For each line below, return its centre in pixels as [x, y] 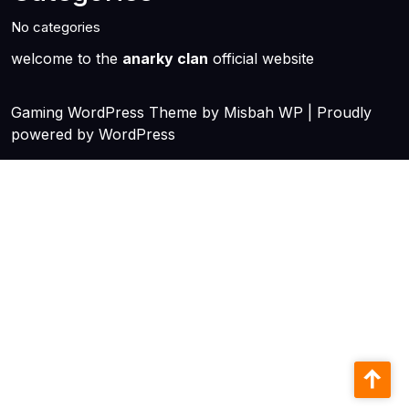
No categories [56, 27]
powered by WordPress [93, 134]
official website [261, 58]
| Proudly [340, 112]
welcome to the [67, 58]
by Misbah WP [252, 112]
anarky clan [165, 58]
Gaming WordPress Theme [104, 112]
